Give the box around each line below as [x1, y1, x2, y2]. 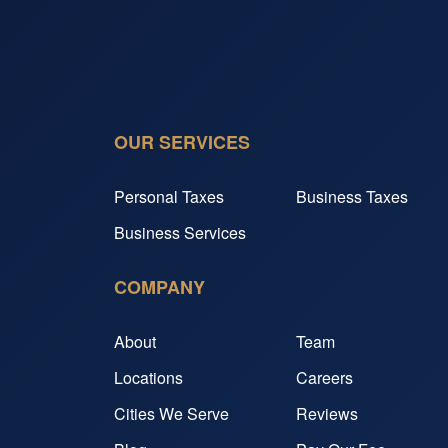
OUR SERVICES [114, 129, 250, 155]
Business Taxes [296, 185, 408, 208]
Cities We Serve [114, 402, 229, 425]
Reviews [296, 402, 358, 425]
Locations [114, 366, 183, 389]
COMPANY [114, 274, 205, 300]
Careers [296, 366, 353, 389]
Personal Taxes [114, 185, 224, 208]
